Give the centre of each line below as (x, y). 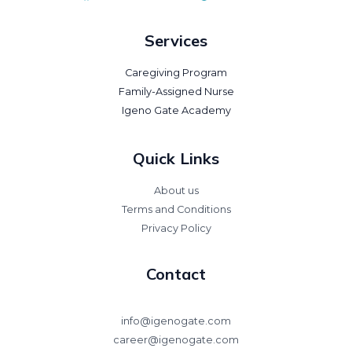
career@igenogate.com (176, 340)
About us (176, 191)
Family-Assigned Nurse (176, 92)
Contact (176, 274)
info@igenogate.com (176, 321)
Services (176, 41)
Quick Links (176, 159)
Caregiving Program (176, 73)
